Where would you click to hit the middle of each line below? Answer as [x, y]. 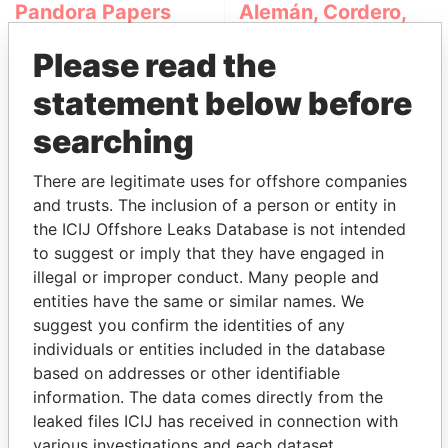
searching [113, 141]
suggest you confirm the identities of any [189, 324]
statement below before [222, 103]
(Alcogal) [284, 62]
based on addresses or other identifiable [186, 372]
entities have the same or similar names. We [198, 300]
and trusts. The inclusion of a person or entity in [214, 204]
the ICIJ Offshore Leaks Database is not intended [219, 228]
